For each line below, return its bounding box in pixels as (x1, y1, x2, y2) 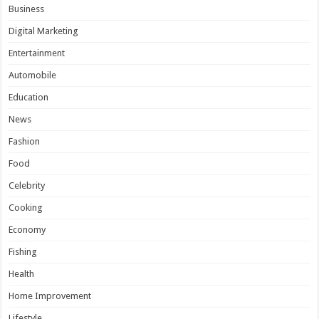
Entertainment (9, 48, 66, 59)
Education (9, 92, 49, 103)
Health (9, 268, 35, 280)
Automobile (9, 70, 57, 81)
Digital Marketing (9, 26, 79, 37)
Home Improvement (9, 291, 92, 302)
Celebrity (9, 180, 46, 192)
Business (9, 4, 45, 15)
